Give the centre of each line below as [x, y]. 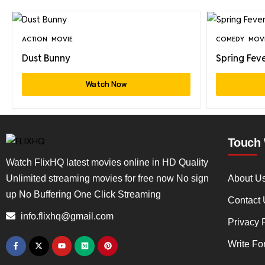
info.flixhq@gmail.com [67, 216]
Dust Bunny [46, 59]
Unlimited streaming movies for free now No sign [107, 178]
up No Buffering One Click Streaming [83, 194]
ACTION [34, 39]
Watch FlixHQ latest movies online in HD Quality [107, 162]
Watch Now [106, 85]
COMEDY [230, 39]
